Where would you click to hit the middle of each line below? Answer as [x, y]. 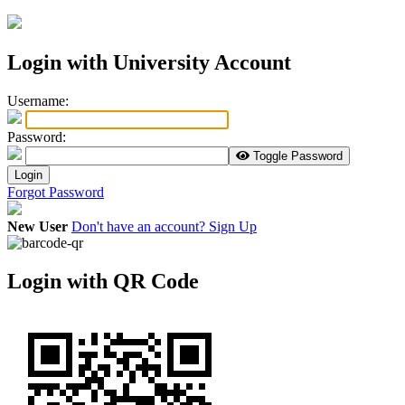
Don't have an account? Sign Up [164, 227]
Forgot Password [56, 193]
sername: [43, 101]
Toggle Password [298, 156]
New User [38, 227]
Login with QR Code [103, 282]
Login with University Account [149, 63]
